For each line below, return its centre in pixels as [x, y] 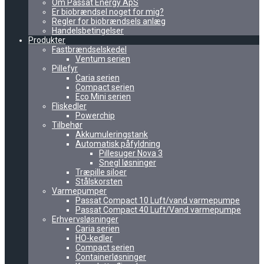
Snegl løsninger [128, 163]
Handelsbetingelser [88, 31]
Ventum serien [103, 59]
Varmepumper [79, 191]
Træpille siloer [101, 172]
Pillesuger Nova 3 [131, 153]
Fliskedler [69, 106]
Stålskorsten [99, 181]
